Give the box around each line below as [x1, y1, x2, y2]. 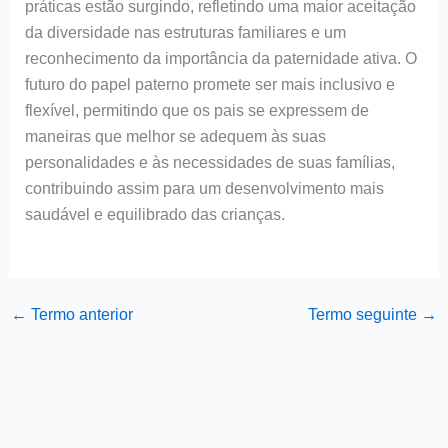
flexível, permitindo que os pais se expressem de [24, 102, 369, 120]
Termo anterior [26, 305, 133, 323]
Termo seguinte [308, 305, 422, 323]
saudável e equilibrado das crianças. [24, 206, 285, 224]
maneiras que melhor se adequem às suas [24, 128, 326, 146]
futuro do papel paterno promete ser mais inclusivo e [24, 76, 395, 94]
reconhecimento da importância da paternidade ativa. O [24, 50, 417, 68]
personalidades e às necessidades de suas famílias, [24, 154, 395, 172]
